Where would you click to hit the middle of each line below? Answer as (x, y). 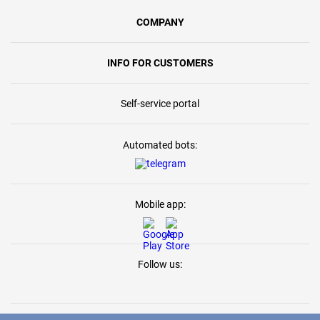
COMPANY (160, 22)
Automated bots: (160, 145)
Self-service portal (160, 104)
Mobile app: (160, 205)
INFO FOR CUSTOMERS (160, 63)
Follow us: (160, 265)
